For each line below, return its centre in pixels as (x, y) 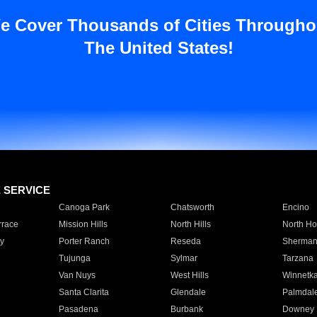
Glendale (188, 292)
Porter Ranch (84, 241)
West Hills (189, 275)
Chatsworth (192, 207)
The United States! (158, 48)
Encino (295, 207)
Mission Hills (83, 224)
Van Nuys (77, 275)
